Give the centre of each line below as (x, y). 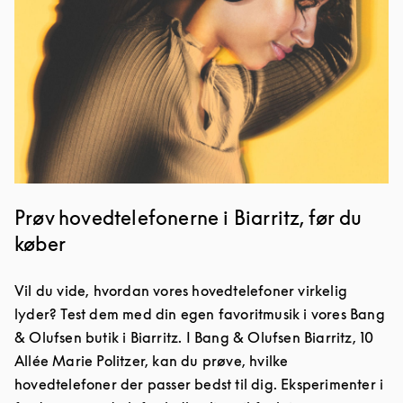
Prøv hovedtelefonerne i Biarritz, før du (188, 218)
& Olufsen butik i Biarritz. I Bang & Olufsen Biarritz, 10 (194, 338)
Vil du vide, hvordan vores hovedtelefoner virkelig (181, 291)
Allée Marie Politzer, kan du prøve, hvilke (152, 361)
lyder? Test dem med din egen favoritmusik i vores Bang (200, 314)
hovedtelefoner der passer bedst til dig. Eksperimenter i (199, 385)
